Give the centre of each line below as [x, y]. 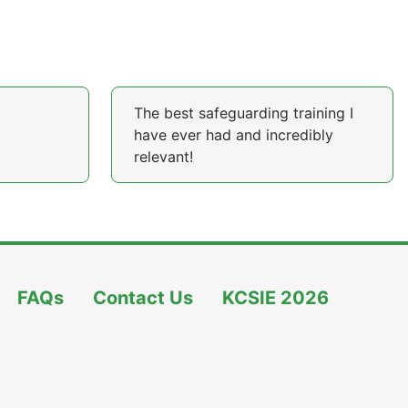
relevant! [163, 157]
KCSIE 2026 [275, 298]
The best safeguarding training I [244, 113]
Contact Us [143, 298]
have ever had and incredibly [234, 135]
